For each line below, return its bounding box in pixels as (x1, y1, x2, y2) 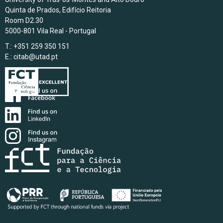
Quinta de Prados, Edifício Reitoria (5, 6, 111, 14)
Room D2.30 (5, 16, 43, 25)
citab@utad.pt (13, 53, 58, 61)
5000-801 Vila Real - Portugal (5, 27, 96, 35)
